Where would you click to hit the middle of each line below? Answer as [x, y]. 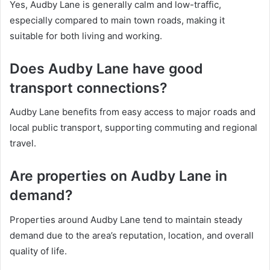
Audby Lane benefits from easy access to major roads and [133, 112]
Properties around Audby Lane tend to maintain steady [126, 219]
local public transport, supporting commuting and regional [133, 128]
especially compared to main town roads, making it [117, 20]
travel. [23, 143]
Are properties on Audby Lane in [118, 176]
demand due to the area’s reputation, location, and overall [132, 235]
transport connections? [89, 88]
